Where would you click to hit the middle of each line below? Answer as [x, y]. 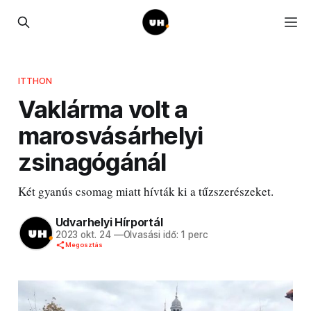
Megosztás [84, 245]
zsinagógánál [92, 161]
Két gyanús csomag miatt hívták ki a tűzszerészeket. [145, 191]
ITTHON [35, 80]
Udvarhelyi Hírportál [109, 222]
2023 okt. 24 [83, 235]
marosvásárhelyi [110, 135]
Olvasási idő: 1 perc [166, 235]
